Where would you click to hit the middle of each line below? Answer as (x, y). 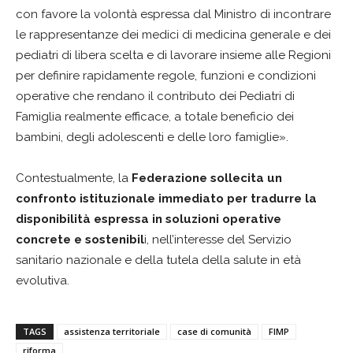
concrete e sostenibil (80, 240)
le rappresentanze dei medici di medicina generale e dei (173, 35)
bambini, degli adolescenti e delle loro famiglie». (152, 137)
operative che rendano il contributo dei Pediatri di (155, 96)
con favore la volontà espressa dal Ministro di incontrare (173, 14)
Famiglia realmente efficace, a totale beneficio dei (155, 117)
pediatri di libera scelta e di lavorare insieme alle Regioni (173, 55)
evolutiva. (43, 281)
